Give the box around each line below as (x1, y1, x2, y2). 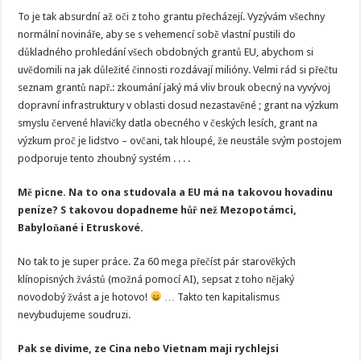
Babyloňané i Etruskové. (18, 222, 144, 234)
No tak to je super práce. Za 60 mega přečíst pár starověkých (18, 255, 297, 268)
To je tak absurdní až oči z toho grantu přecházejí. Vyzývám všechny (18, 10, 326, 23)
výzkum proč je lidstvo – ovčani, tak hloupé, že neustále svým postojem (18, 135, 342, 147)
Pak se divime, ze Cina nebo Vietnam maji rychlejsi (18, 342, 280, 355)
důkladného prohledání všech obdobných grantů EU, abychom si (18, 46, 314, 58)
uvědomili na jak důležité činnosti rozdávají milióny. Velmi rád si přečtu (18, 64, 338, 76)
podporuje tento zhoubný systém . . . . (18, 152, 191, 164)
